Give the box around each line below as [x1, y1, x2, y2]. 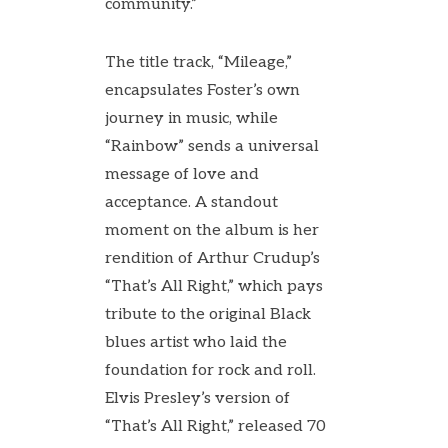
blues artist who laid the [105, 333, 287, 352]
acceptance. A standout [105, 193, 278, 212]
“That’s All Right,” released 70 [105, 417, 326, 436]
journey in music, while [105, 109, 278, 128]
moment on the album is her [105, 221, 319, 240]
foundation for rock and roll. [105, 361, 316, 380]
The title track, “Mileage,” [105, 53, 292, 72]
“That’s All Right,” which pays [105, 277, 323, 296]
